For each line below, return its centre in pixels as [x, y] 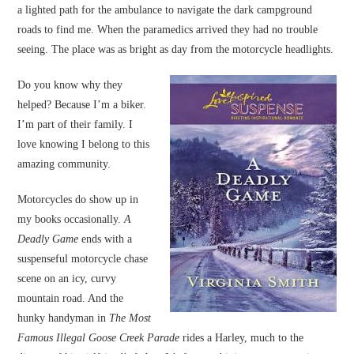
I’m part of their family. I [75, 125]
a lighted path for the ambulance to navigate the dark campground [165, 10]
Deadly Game [50, 239]
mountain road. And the [71, 299]
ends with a [107, 239]
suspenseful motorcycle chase [83, 259]
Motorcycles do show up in [78, 200]
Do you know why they [70, 85]
